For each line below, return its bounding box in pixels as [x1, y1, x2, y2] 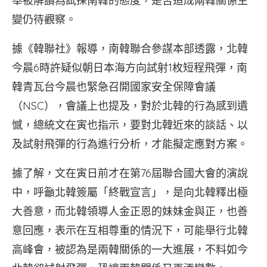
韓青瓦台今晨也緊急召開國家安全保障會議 [12, 80, 216, 94]
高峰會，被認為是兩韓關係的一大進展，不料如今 [12, 243, 248, 256]
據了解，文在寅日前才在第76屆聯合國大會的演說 [12, 166, 248, 180]
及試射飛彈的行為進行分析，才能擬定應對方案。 [12, 137, 248, 151]
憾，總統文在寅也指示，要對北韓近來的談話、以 [12, 118, 248, 132]
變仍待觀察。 [12, 13, 76, 26]
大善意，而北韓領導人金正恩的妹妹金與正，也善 [12, 204, 248, 218]
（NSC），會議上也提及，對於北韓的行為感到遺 [12, 99, 248, 113]
